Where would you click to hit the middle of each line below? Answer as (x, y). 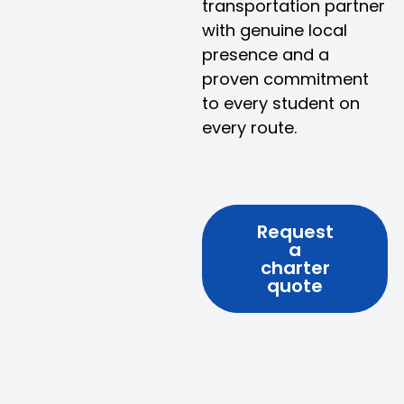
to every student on (281, 103)
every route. (249, 128)
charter (295, 268)
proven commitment (285, 79)
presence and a (266, 55)
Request (295, 232)
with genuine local (275, 30)
